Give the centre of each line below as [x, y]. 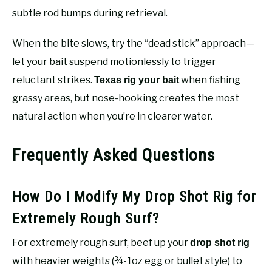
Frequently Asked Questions [114, 155]
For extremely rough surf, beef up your [101, 242]
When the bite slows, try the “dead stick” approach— [133, 43]
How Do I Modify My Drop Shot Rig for [134, 196]
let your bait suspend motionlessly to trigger [114, 61]
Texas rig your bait [137, 80]
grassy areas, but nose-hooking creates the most [126, 98]
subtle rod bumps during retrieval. [90, 13]
